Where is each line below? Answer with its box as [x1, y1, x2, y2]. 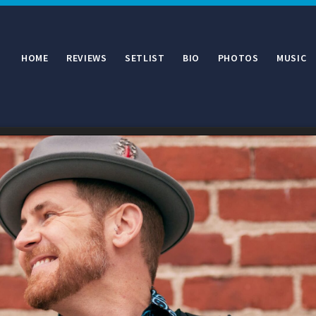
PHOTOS [217, 51, 259, 64]
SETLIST [125, 51, 165, 64]
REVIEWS [66, 51, 107, 64]
